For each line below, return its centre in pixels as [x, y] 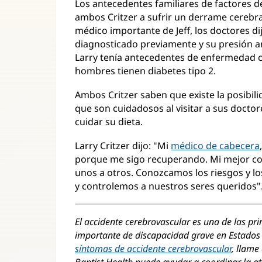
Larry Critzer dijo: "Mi [123, 146]
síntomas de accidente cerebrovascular [154, 249]
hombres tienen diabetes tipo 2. [146, 71]
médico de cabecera [216, 146]
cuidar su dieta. [109, 122]
